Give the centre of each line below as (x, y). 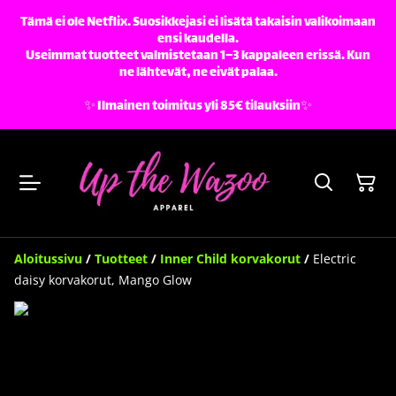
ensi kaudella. (198, 39)
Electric (335, 258)
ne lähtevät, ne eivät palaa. (198, 73)
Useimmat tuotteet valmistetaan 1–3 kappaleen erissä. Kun (198, 56)
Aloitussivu (48, 258)
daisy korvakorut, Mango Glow (103, 279)
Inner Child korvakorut (230, 258)
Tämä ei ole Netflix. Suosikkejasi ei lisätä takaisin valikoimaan (198, 23)
